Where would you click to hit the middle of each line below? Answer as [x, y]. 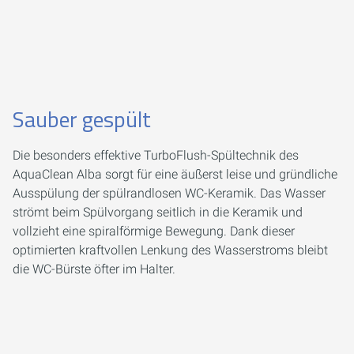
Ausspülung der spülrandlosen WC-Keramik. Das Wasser [169, 194]
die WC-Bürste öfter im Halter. [94, 269]
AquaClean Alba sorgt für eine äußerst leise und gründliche [175, 175]
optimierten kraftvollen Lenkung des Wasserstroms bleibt [170, 250]
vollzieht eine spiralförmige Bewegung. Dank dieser [154, 232]
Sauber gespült [82, 119]
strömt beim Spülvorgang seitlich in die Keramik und [158, 213]
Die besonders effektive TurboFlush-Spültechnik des [156, 156]
